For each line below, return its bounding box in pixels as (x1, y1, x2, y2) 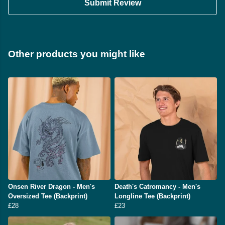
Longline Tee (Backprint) (115, 192, 190, 200)
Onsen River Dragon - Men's (8, 183, 95, 191)
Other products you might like (8, 49, 145, 60)
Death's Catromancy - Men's (115, 183, 200, 191)
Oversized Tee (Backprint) (8, 192, 87, 200)
